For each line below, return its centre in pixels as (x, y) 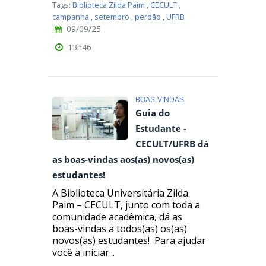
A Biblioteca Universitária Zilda (120, 193)
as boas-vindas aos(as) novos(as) (123, 159)
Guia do (153, 113)
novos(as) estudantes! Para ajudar (129, 240)
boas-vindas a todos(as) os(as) (120, 228)
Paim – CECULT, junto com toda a (126, 205)
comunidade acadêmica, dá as (117, 216)
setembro (112, 17)
